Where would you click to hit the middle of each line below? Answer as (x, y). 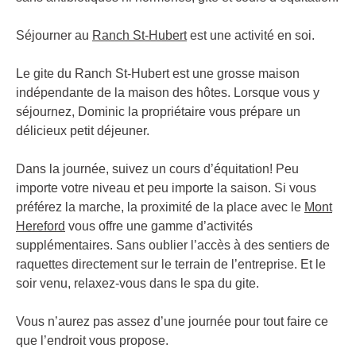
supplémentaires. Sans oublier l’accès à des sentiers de (173, 245)
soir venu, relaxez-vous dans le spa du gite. (137, 283)
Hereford (41, 226)
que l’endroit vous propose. (92, 340)
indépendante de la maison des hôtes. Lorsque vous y (168, 92)
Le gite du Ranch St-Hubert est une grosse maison (158, 73)
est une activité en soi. (251, 35)
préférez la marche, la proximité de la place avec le (160, 207)
